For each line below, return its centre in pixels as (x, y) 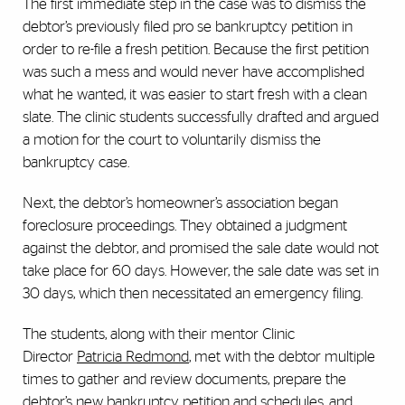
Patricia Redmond (133, 357)
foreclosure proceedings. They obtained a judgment (185, 226)
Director (50, 357)
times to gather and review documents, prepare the (184, 380)
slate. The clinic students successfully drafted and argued (201, 118)
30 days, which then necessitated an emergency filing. (193, 294)
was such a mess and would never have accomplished (193, 72)
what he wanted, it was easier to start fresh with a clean (195, 95)
